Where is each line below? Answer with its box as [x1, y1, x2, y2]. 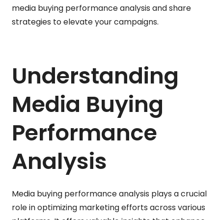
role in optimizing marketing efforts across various [12, 201, 205, 213]
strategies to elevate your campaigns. [12, 16, 159, 27]
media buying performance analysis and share [12, 2, 191, 14]
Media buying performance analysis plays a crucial [12, 188, 207, 199]
